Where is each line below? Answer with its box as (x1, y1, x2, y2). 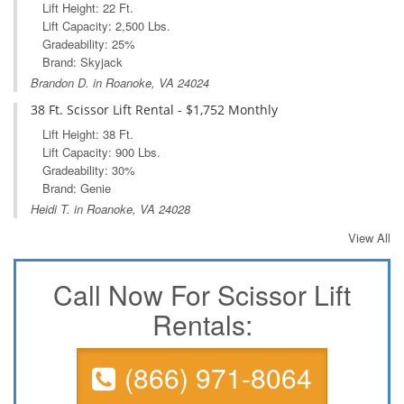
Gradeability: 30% (42, 161, 135, 179)
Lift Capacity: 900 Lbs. (42, 143, 161, 161)
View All (348, 229, 390, 247)
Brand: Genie (42, 179, 111, 197)
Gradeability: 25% (42, 35, 135, 53)
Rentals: (151, 305, 252, 344)
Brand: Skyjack (42, 53, 123, 71)
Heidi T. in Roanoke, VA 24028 (31, 200, 190, 218)
